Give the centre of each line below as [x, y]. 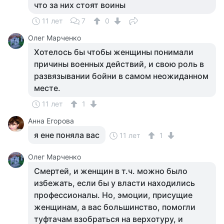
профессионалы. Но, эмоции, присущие [113, 195]
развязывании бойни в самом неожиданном [121, 76]
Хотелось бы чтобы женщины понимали [114, 52]
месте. [47, 88]
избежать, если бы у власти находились [114, 183]
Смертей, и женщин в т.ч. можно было [111, 171]
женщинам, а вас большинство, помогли [115, 207]
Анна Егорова [51, 121]
